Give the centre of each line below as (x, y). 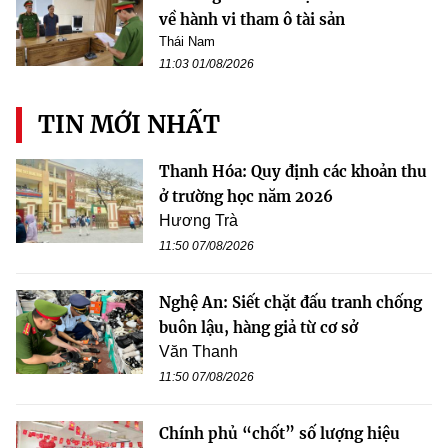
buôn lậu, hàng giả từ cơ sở (258, 327)
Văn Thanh (198, 351)
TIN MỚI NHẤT (129, 124)
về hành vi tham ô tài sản (252, 19)
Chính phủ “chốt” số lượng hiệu (279, 433)
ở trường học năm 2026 (246, 196)
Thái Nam (187, 41)
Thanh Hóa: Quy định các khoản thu (293, 171)
